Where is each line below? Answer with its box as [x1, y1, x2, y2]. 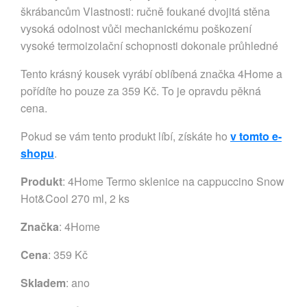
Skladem [21, 275, 66, 291]
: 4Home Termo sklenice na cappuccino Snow [62, 173, 284, 189]
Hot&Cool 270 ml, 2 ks [21, 191, 130, 206]
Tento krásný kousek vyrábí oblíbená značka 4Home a [21, 66, 282, 82]
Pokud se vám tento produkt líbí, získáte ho [21, 128, 230, 144]
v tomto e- [230, 128, 282, 144]
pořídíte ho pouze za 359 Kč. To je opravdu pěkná [21, 83, 261, 99]
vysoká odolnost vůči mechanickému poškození [21, 21, 251, 36]
